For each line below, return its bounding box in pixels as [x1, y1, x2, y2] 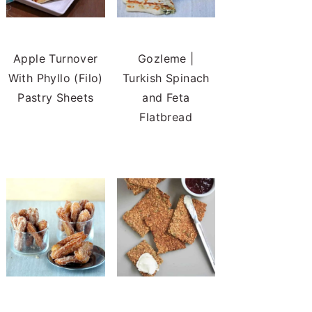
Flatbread [139, 109, 193, 124]
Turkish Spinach [122, 70, 210, 85]
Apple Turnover [13, 51, 98, 65]
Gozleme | [137, 51, 194, 65]
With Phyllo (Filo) [8, 70, 103, 85]
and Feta [142, 90, 190, 104]
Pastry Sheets [17, 90, 94, 104]
